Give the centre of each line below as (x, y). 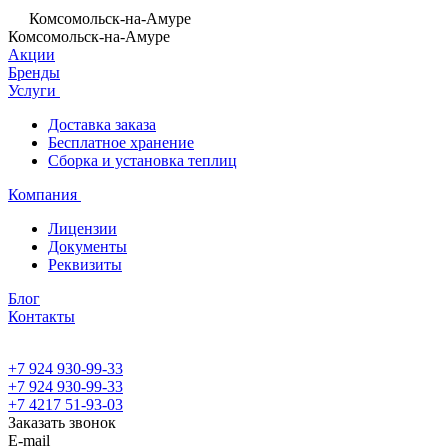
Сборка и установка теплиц (142, 160)
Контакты (41, 316)
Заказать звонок (62, 422)
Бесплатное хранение (121, 142)
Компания (44, 194)
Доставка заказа (102, 124)
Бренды (34, 72)
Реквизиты (85, 264)
